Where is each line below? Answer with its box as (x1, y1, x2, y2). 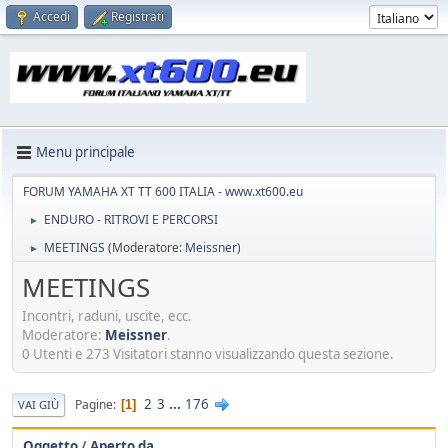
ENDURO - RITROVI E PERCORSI (44, 210, 218, 228)
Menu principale (36, 143, 135, 162)
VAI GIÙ (18, 397, 59, 413)
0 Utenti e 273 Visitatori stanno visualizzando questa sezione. (22, 345, 394, 364)
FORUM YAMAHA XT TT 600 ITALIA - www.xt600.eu (23, 182, 303, 200)
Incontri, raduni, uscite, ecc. (22, 307, 192, 326)
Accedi (33, 8, 70, 25)
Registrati (111, 8, 164, 25)
